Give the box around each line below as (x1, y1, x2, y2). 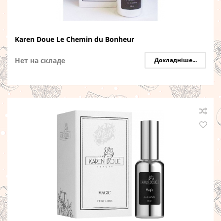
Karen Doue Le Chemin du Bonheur (15, 35, 134, 44)
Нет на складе (15, 56, 65, 65)
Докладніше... (154, 56, 197, 64)
